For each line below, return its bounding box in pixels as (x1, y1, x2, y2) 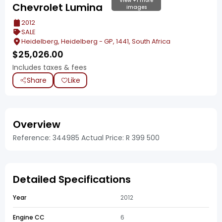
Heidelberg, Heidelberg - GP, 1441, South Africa (21, 37, 170, 46)
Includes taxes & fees (12, 62, 87, 72)
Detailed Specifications (13, 172, 131, 186)
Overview (13, 117, 60, 131)
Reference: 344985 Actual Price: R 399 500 (13, 133, 160, 143)
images (126, 3, 147, 11)
